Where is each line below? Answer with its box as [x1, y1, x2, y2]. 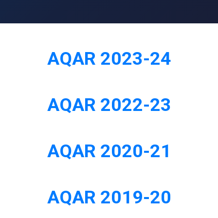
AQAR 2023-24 [47, 48, 171, 69]
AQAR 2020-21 [47, 140, 171, 162]
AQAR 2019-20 [47, 186, 171, 208]
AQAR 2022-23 [47, 94, 171, 115]
